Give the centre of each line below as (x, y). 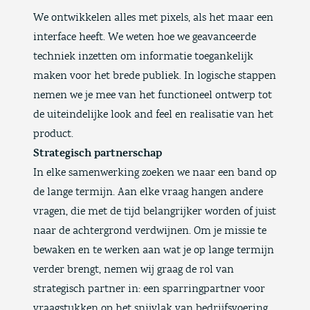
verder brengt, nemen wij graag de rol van (134, 270)
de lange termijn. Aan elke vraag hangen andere (148, 192)
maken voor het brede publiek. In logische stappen (155, 76)
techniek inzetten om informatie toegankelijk (143, 56)
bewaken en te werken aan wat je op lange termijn (154, 250)
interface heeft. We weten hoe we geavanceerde (145, 37)
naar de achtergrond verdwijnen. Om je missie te (150, 231)
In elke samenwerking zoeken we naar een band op (155, 173)
